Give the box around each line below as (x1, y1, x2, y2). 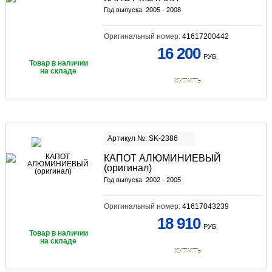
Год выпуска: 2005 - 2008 (103, 6, 181, 14)
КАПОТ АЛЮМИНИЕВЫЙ (103, 153, 221, 164)
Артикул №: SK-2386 (107, 134, 178, 143)
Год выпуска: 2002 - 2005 (103, 176, 181, 184)
